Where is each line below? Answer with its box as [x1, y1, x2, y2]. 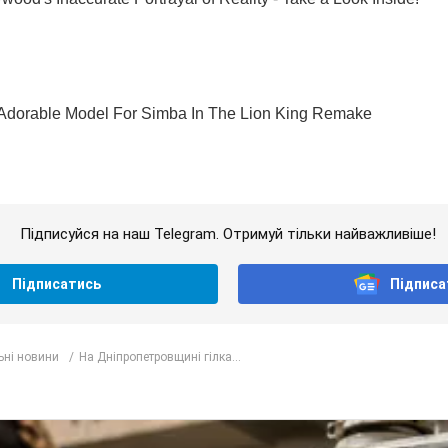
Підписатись [12, 276, 102, 293]
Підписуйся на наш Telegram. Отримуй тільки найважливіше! [19, 225, 436, 244]
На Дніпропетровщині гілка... [79, 349, 241, 364]
